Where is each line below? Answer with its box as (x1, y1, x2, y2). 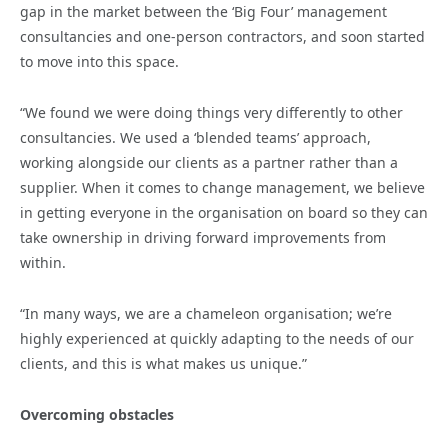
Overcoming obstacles (20, 404, 174, 424)
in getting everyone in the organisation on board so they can (20, 202, 428, 222)
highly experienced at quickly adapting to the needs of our (20, 328, 414, 348)
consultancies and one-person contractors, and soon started (20, 26, 425, 46)
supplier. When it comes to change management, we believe (20, 177, 425, 197)
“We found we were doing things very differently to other (20, 102, 403, 122)
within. (20, 252, 66, 272)
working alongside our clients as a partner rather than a (20, 152, 398, 172)
